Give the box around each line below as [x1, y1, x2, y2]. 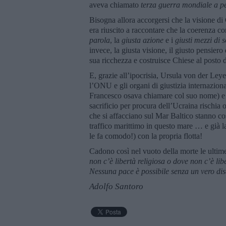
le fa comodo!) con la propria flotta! [89, 131, 202, 140]
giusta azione [122, 35, 163, 44]
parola [89, 35, 110, 44]
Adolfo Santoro [89, 181, 143, 191]
